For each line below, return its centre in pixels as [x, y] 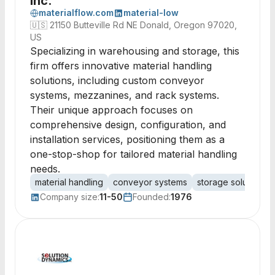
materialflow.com [76, 13]
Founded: [152, 197]
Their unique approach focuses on [111, 110]
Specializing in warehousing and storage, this [135, 51]
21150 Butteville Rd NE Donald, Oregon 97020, [143, 25]
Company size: [70, 197]
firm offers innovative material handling [121, 66]
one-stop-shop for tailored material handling [134, 154]
